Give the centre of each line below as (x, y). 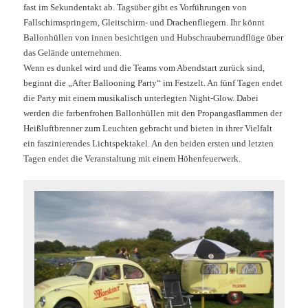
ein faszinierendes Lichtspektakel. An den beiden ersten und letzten (149, 143)
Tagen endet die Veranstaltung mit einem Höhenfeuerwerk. (132, 158)
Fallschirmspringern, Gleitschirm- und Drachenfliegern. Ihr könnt (144, 22)
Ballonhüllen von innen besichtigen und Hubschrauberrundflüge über (154, 37)
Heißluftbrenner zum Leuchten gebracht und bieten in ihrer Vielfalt (148, 128)
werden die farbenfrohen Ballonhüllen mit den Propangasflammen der (153, 113)
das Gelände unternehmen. (73, 52)
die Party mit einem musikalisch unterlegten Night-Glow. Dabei (141, 98)
